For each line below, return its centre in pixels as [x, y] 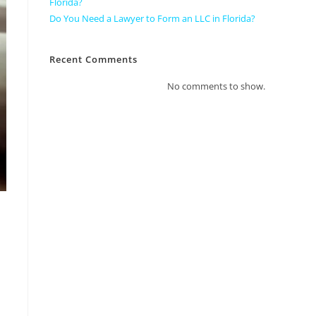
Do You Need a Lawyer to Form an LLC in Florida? [152, 18]
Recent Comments [93, 59]
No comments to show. [216, 86]
